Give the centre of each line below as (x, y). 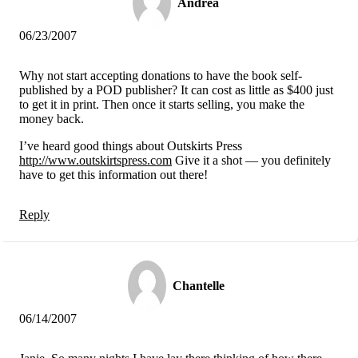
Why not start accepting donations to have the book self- (161, 75)
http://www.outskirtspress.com (95, 160)
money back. (52, 118)
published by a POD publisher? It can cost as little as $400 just (176, 89)
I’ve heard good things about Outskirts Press (131, 145)
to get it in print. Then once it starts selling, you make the (162, 104)
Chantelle (198, 285)
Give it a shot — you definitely (251, 160)
